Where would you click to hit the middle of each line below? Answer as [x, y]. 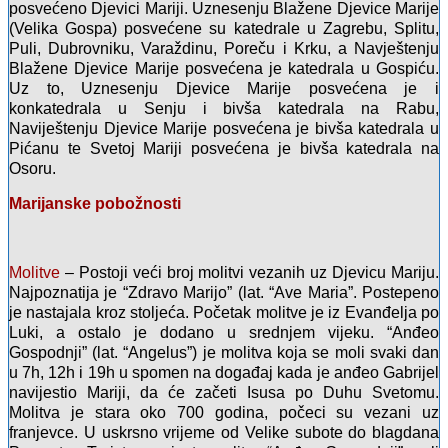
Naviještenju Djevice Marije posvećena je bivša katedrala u [224, 129]
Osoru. [32, 169]
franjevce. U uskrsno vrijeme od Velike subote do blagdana [224, 433]
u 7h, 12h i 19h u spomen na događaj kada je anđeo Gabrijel [224, 373]
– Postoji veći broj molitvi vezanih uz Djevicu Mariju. [249, 273]
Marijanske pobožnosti [95, 204]
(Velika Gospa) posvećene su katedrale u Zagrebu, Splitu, [224, 29]
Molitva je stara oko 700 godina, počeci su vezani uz [224, 413]
